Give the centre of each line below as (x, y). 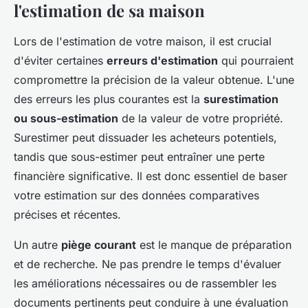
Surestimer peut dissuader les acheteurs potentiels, (145, 138)
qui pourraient (256, 61)
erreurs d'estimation (162, 61)
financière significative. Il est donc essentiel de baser (151, 176)
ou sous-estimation (66, 119)
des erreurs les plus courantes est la (109, 99)
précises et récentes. (67, 215)
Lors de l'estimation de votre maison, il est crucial (143, 42)
